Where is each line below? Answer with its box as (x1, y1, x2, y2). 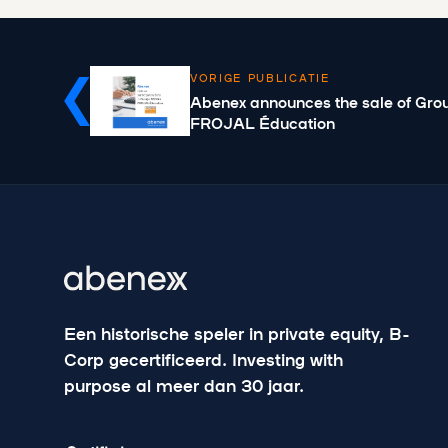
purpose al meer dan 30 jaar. (64, 373, 304, 398)
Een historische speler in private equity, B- (64, 321, 410, 346)
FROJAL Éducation (190, 112, 335, 134)
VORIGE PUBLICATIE (190, 69, 331, 85)
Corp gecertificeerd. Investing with (64, 347, 343, 372)
